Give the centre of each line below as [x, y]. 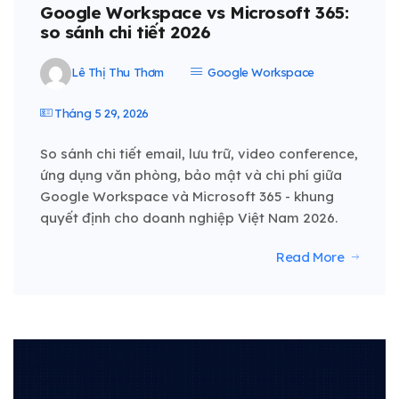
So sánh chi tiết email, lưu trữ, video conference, [199, 154]
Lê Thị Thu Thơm [118, 73]
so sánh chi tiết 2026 [126, 33]
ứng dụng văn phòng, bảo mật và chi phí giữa [191, 175]
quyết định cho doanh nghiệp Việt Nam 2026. [189, 218]
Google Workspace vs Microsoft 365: [195, 13]
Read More [310, 257]
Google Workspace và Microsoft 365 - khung [187, 197]
